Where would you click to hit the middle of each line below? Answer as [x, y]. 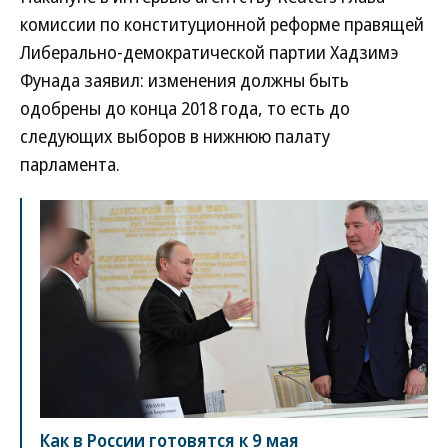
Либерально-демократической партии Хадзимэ [209, 51]
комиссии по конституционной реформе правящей [222, 23]
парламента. [70, 163]
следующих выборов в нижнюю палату [175, 135]
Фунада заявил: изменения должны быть [184, 79]
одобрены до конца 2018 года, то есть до [185, 107]
